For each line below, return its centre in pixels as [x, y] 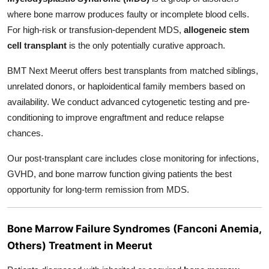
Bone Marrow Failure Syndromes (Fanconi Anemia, [134, 228]
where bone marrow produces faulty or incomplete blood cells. [128, 14]
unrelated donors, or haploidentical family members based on [126, 86]
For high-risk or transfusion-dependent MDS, [95, 30]
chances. [25, 133]
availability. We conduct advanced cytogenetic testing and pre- [128, 102]
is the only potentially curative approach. [146, 46]
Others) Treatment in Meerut [80, 245]
